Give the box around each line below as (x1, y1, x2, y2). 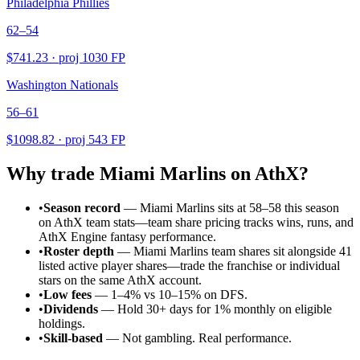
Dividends (43, 302, 98, 317)
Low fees (43, 288, 92, 302)
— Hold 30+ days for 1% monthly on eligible (98, 302, 332, 317)
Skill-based (43, 331, 103, 346)
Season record (43, 201, 121, 215)
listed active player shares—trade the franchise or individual (39, 259, 340, 273)
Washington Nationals (6, 78, 118, 92)
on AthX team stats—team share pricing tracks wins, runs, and (39, 215, 354, 230)
